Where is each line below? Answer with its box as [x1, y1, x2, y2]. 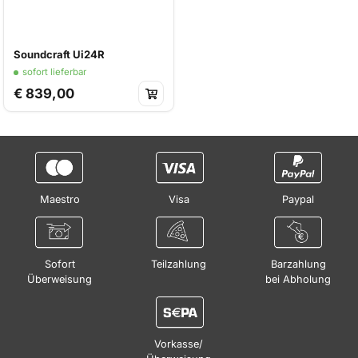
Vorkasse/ [154, 338, 204, 350]
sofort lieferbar [22, 66, 86, 78]
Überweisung [27, 273, 93, 285]
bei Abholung [265, 273, 332, 285]
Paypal [282, 193, 315, 205]
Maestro [39, 193, 80, 205]
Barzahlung [270, 258, 326, 270]
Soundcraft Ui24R [14, 48, 105, 61]
